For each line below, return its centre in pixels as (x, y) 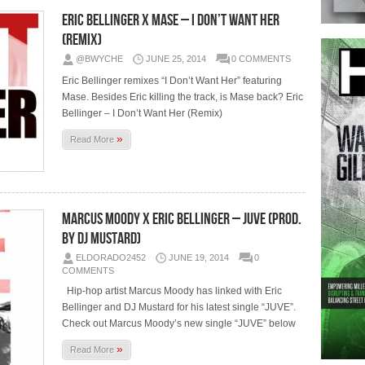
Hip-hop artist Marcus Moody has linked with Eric (172, 290)
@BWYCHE (100, 58)
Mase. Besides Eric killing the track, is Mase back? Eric (183, 97)
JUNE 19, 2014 (199, 257)
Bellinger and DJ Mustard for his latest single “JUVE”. (179, 307)
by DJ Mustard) (102, 238)
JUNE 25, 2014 (176, 58)
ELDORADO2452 (111, 257)
